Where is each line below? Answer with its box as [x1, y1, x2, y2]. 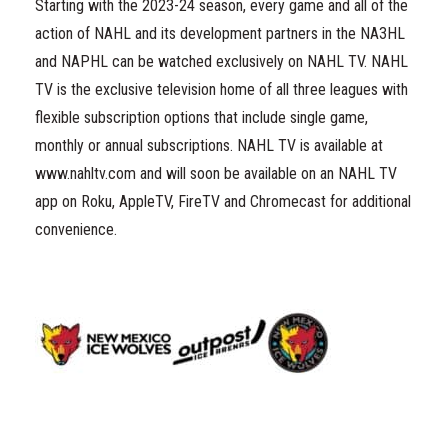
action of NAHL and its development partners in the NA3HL [35, 24, 405, 43]
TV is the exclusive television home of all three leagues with [35, 80, 408, 99]
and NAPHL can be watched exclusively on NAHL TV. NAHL [35, 52, 408, 71]
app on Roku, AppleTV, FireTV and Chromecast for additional [35, 192, 411, 211]
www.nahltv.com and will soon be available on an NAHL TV [35, 164, 397, 183]
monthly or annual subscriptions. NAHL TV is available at [35, 136, 383, 155]
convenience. [35, 220, 117, 239]
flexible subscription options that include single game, [35, 108, 368, 127]
